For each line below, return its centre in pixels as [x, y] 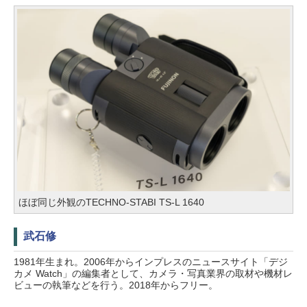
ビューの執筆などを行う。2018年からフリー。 [116, 285]
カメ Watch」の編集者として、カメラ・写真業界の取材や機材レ [153, 273]
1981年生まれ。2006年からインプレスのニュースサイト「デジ [151, 261]
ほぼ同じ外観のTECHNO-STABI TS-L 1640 [111, 202]
